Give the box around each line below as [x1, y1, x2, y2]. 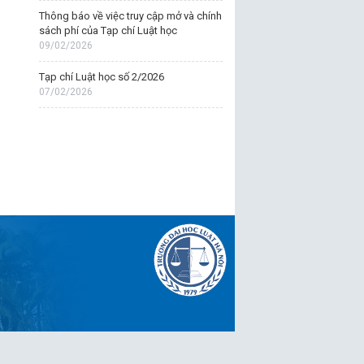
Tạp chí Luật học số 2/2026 [38, 71, 164, 83]
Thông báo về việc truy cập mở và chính [38, 10, 222, 22]
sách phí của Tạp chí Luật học [38, 24, 177, 37]
